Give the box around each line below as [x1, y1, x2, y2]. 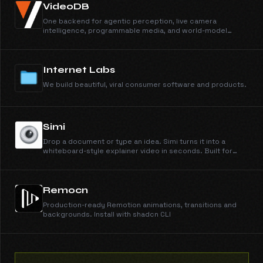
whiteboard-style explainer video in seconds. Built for [43, 146, 232, 156]
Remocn [43, 184, 88, 195]
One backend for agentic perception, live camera [43, 16, 217, 26]
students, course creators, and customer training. [43, 156, 220, 165]
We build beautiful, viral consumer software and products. [43, 80, 247, 89]
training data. [43, 35, 89, 45]
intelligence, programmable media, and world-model [43, 26, 227, 35]
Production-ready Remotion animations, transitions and [43, 200, 237, 210]
